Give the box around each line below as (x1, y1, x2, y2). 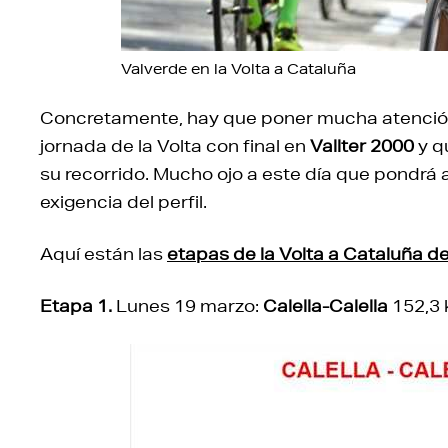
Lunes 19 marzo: (112, 294, 263, 316)
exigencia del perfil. (40, 190, 207, 212)
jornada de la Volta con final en (40, 134, 310, 156)
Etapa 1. (40, 294, 112, 316)
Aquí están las (40, 242, 167, 264)
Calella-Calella (263, 294, 388, 316)
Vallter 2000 (310, 134, 414, 156)
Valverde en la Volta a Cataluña (121, 59, 357, 78)
